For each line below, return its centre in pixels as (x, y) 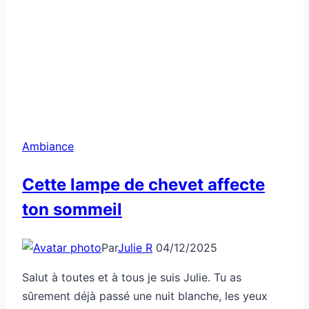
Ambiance (48, 146)
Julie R (135, 247)
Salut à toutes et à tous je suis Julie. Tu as (132, 277)
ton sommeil (72, 209)
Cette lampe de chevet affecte (143, 184)
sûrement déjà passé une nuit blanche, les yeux (145, 296)
